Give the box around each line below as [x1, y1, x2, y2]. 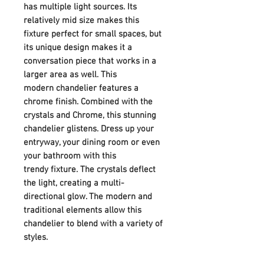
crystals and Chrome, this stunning [24, 110, 156, 121]
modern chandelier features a [24, 82, 138, 94]
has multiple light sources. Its [24, 1, 137, 12]
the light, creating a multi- [24, 177, 124, 189]
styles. [24, 232, 48, 243]
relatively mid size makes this [24, 15, 139, 26]
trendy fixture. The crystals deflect [24, 164, 156, 175]
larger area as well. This [24, 69, 117, 80]
